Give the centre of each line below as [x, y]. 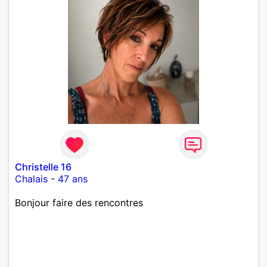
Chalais [31, 178]
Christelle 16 [43, 167]
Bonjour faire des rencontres [79, 202]
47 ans [73, 178]
